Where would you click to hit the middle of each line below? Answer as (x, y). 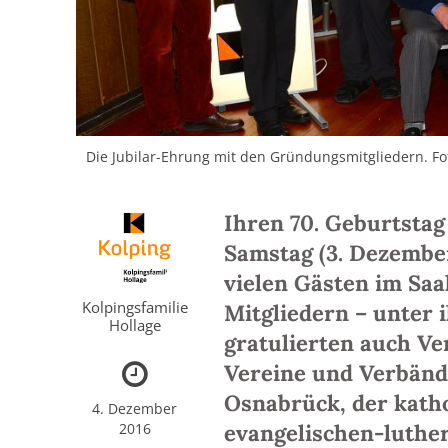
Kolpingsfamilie (134, 307)
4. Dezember (135, 409)
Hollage (134, 325)
